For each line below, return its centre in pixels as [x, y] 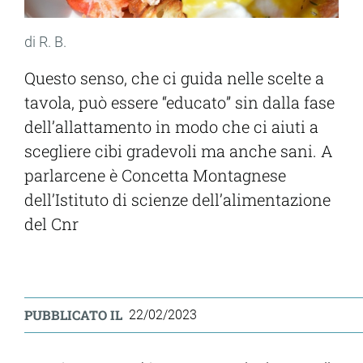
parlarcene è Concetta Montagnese [155, 175]
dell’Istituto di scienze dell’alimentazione [177, 200]
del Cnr [51, 224]
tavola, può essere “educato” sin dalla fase [179, 102]
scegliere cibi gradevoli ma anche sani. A [179, 151]
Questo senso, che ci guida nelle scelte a [174, 78]
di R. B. [45, 42]
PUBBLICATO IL [73, 315]
